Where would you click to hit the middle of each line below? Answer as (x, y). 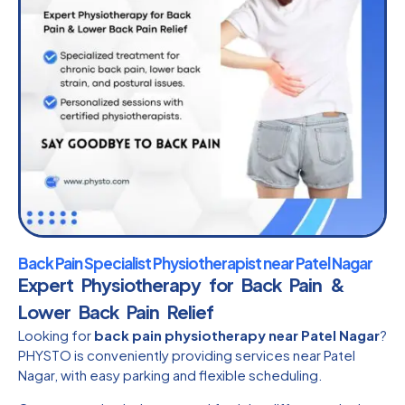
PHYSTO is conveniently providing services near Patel (187, 355)
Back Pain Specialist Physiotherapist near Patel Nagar (195, 263)
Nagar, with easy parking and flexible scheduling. (170, 375)
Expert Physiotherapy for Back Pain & (181, 284)
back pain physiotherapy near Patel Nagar (237, 335)
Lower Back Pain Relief (116, 311)
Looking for (56, 335)
